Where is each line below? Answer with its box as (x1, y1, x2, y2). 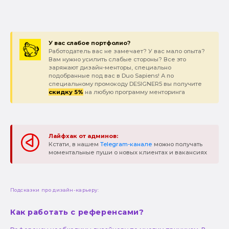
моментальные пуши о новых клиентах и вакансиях (48, 149, 207, 156)
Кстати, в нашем (48, 141, 100, 148)
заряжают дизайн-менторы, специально (48, 64, 171, 72)
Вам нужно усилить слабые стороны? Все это (48, 56, 186, 63)
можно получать (152, 141, 202, 148)
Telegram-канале (100, 141, 152, 148)
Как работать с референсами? (10, 208, 144, 217)
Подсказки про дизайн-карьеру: (10, 187, 99, 193)
